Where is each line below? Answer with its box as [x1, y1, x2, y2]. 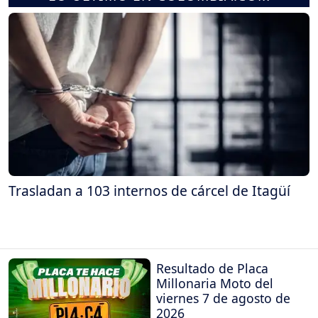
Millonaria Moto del [156, 274, 273, 292]
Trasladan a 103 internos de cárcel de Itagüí [9, 181, 290, 201]
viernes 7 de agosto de [156, 289, 290, 307]
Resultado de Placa [156, 259, 268, 277]
